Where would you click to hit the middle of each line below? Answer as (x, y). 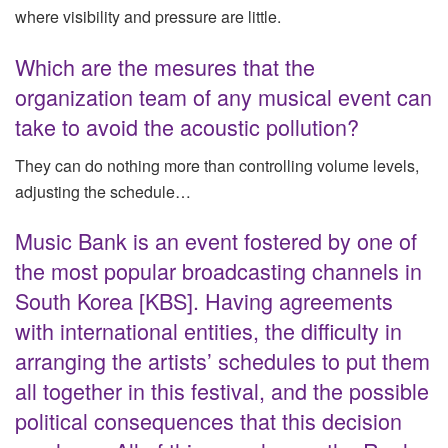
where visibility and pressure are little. (148, 17)
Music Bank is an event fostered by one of (216, 241)
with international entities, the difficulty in (208, 331)
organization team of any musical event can (223, 97)
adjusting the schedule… (103, 191)
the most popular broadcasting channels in (218, 271)
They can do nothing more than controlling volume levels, (217, 165)
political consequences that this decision (208, 421)
